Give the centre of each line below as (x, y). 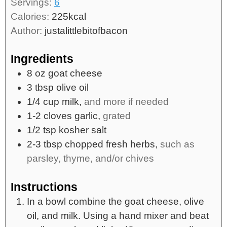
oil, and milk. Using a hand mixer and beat (118, 215)
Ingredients (42, 59)
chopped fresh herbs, (111, 144)
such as (177, 144)
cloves (58, 116)
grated (117, 116)
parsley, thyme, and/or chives (90, 159)
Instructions (44, 187)
